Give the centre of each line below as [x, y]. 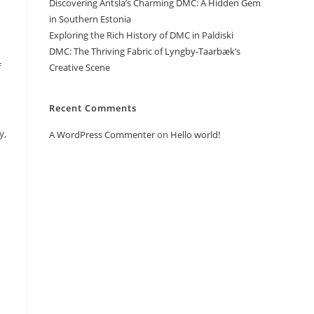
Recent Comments [93, 108]
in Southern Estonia [90, 19]
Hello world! [195, 135]
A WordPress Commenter [102, 135]
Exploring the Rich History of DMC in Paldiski [141, 35]
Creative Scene [80, 67]
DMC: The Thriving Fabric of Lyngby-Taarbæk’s [145, 51]
